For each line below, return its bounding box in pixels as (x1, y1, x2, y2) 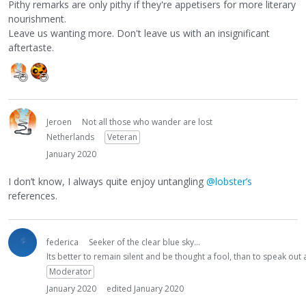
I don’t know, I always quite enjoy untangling (8, 175, 206, 189)
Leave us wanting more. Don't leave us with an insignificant (8, 26, 270, 40)
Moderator (49, 266, 92, 278)
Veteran (107, 130, 137, 143)
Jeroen (46, 115, 72, 128)
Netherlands (46, 130, 94, 143)
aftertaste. (8, 40, 54, 54)
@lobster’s (206, 175, 252, 189)
